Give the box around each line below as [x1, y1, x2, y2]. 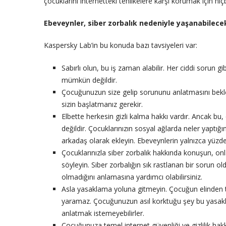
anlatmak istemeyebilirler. [62, 208, 144, 218]
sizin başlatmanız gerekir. [62, 99, 143, 109]
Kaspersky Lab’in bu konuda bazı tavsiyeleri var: [44, 40, 197, 50]
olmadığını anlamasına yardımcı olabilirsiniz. [62, 172, 202, 182]
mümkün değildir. [62, 75, 117, 85]
